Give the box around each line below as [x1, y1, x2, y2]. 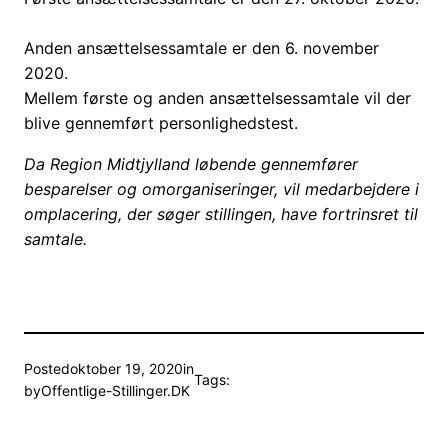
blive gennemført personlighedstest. [24, 113, 298, 134]
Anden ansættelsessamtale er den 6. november [24, 38, 379, 59]
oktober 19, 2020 [70, 360, 183, 378]
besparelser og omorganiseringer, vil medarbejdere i [24, 179, 419, 200]
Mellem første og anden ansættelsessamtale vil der [24, 88, 411, 109]
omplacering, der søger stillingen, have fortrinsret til [24, 204, 418, 225]
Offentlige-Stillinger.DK [41, 382, 190, 400]
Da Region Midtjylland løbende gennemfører [24, 154, 358, 175]
